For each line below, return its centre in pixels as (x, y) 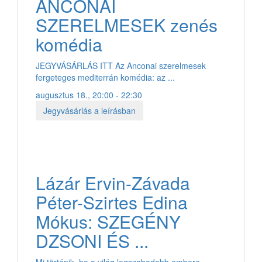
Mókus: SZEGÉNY (108, 221)
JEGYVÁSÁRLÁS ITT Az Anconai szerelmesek (121, 65)
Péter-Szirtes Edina (112, 202)
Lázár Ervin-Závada (113, 182)
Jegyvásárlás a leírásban (89, 110)
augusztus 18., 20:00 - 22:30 (89, 94)
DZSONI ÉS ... (92, 240)
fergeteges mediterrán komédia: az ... (105, 77)
